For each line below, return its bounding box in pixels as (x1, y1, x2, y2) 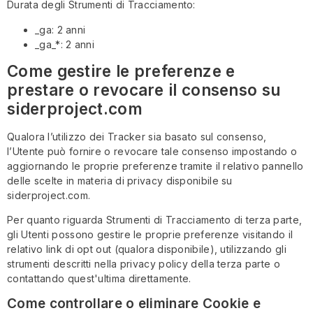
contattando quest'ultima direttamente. (7, 272, 191, 285)
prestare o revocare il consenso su (7, 80, 281, 99)
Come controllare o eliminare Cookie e (7, 295, 261, 312)
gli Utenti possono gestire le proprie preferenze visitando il (7, 228, 293, 241)
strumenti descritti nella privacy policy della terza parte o (7, 258, 280, 270)
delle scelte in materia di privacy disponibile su (7, 174, 233, 187)
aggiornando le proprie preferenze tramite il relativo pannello (7, 159, 304, 172)
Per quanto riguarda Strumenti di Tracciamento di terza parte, (7, 214, 303, 226)
